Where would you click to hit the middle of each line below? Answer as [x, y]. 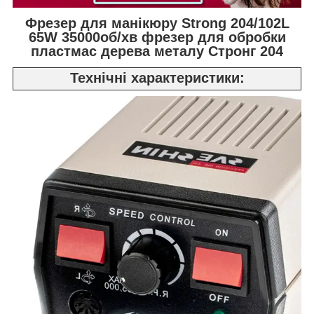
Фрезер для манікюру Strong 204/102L [157, 23]
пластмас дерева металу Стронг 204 [157, 51]
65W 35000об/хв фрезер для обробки [157, 37]
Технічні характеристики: [157, 77]
